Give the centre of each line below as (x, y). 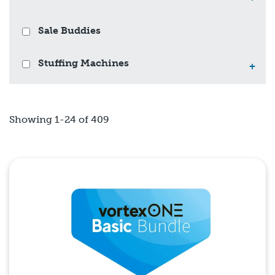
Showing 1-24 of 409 (59, 119)
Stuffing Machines (83, 63)
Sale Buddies (69, 30)
